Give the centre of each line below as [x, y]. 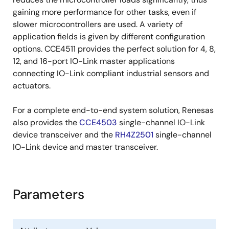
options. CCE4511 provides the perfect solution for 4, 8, [114, 49]
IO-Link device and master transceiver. [85, 147]
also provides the [46, 122]
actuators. [32, 86]
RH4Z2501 [134, 135]
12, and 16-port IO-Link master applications [94, 61]
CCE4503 [98, 122]
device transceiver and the [64, 135]
